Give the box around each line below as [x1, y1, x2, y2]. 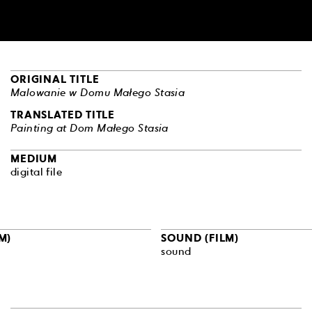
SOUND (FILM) [161, 231, 240, 244]
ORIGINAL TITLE [10, 73, 100, 86]
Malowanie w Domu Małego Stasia [10, 86, 185, 100]
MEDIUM [10, 152, 58, 165]
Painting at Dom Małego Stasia [10, 122, 169, 135]
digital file [10, 165, 63, 178]
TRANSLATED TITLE [10, 109, 116, 122]
